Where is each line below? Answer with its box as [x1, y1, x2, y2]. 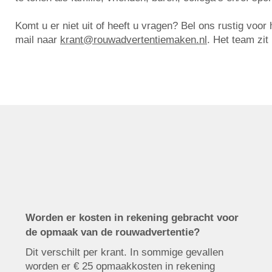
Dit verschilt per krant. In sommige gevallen [25, 246, 223, 258]
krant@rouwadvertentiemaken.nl [60, 34, 207, 46]
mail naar [15, 34, 60, 46]
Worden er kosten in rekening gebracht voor [25, 212, 239, 223]
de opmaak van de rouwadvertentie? [25, 226, 200, 238]
